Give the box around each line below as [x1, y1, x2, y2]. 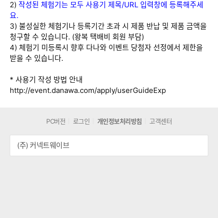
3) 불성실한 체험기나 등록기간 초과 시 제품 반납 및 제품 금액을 [10, 21, 207, 31]
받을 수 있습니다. [10, 54, 63, 63]
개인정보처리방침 [97, 117, 142, 125]
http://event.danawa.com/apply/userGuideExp [10, 86, 166, 95]
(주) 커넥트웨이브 [17, 141, 69, 150]
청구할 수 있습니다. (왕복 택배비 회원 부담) [10, 32, 144, 41]
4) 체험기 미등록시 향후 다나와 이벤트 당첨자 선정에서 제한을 [10, 43, 203, 52]
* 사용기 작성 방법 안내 [10, 75, 83, 84]
